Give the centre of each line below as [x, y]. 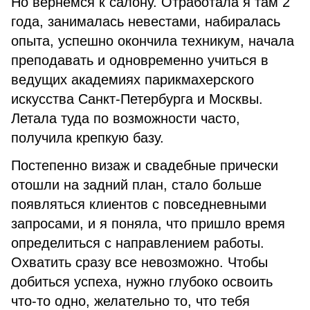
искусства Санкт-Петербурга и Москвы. [137, 99]
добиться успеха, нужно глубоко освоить [142, 282]
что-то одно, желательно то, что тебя [130, 301]
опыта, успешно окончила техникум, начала [153, 41]
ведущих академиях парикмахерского [133, 80]
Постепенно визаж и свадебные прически [145, 165]
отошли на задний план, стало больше [136, 185]
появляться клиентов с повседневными [139, 204]
